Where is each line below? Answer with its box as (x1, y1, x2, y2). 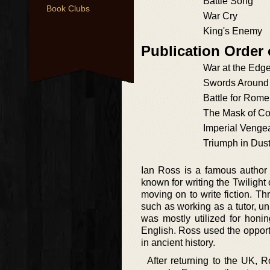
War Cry (203, 11, 237, 21)
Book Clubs (46, 4, 90, 13)
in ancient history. (141, 237, 215, 248)
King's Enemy (203, 26, 262, 36)
